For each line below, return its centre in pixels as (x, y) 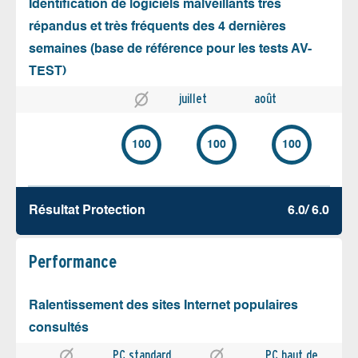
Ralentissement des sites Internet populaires (163, 306)
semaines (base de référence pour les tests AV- (170, 49)
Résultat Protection (87, 211)
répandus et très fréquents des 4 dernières (157, 27)
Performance (73, 261)
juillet (193, 98)
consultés (59, 328)
